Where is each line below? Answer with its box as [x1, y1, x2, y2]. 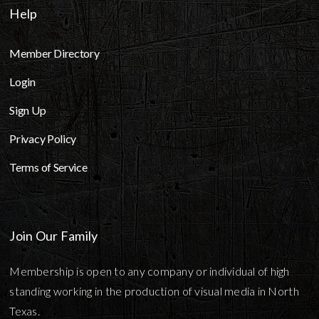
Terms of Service [9, 159, 88, 174]
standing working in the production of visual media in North [9, 283, 299, 298]
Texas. [9, 303, 40, 318]
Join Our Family [9, 227, 98, 244]
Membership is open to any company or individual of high [9, 263, 290, 278]
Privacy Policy [9, 131, 76, 145]
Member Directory [9, 46, 100, 60]
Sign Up [9, 103, 46, 117]
